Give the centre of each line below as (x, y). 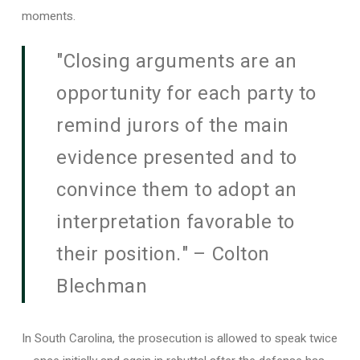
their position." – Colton (163, 254)
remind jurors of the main (173, 125)
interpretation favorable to (176, 222)
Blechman (102, 286)
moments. (48, 16)
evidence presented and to (177, 157)
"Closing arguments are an (177, 61)
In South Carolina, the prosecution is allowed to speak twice (179, 338)
